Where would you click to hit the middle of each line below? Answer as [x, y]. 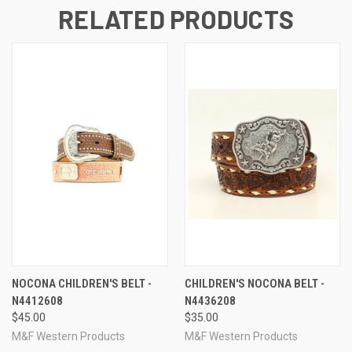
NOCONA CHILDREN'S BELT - [82, 283]
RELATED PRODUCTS [176, 18]
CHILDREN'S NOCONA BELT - [254, 283]
